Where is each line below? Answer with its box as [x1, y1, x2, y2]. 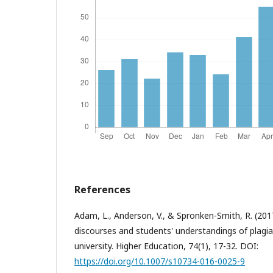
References [74, 182, 130, 196]
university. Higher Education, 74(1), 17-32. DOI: [74, 239, 258, 252]
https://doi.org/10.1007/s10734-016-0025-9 [74, 255, 245, 267]
